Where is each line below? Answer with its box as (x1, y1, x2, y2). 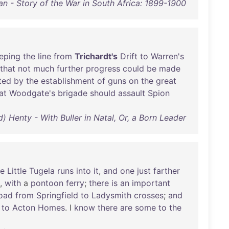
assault (118, 88, 145, 98)
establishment (41, 76, 95, 86)
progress (86, 63, 120, 74)
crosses (134, 190, 164, 200)
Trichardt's (75, 51, 118, 61)
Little (7, 166, 27, 176)
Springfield (36, 190, 78, 200)
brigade (58, 88, 87, 98)
